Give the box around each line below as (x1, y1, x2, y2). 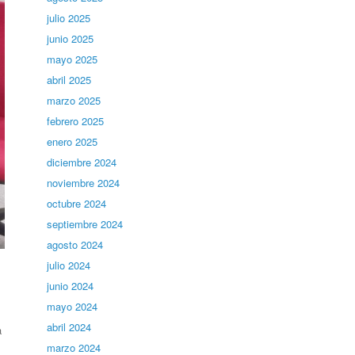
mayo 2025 (47, 52, 98, 67)
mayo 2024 (47, 299, 98, 314)
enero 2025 (47, 134, 98, 149)
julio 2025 (47, 10, 91, 25)
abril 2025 (47, 72, 92, 87)
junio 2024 (47, 278, 94, 293)
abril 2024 (47, 319, 92, 334)
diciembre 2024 (47, 155, 117, 170)
